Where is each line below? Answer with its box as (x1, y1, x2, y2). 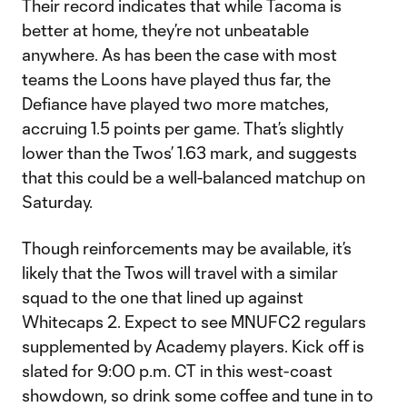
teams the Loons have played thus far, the (22, 69, 331, 89)
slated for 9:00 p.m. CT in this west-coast (22, 361, 333, 381)
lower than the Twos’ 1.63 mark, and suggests (22, 143, 357, 163)
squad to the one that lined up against (22, 287, 303, 307)
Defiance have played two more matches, (22, 94, 329, 114)
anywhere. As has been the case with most (22, 45, 337, 65)
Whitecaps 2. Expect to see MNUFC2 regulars (22, 312, 366, 332)
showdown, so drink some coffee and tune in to (22, 385, 373, 405)
